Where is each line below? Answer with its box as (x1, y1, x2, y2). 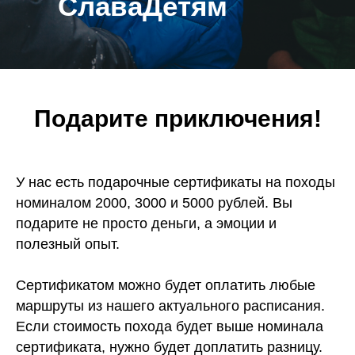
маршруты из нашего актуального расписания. (16, 298, 325, 314)
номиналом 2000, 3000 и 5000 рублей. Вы (16, 195, 292, 211)
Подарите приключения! (33, 105, 322, 132)
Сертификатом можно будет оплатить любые (16, 277, 315, 293)
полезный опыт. (16, 236, 120, 252)
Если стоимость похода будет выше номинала (16, 319, 323, 334)
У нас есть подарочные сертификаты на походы (16, 174, 335, 190)
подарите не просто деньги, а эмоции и (16, 216, 277, 231)
